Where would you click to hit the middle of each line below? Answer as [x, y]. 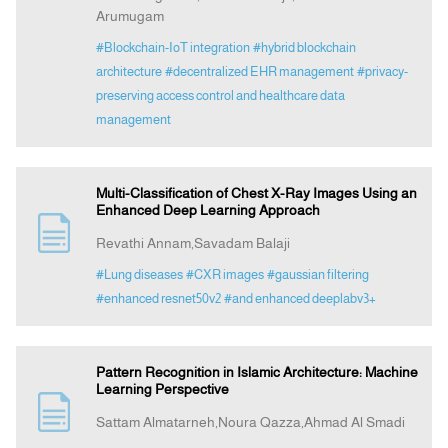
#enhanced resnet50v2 [158, 299]
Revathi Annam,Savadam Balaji [192, 243]
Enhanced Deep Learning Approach [207, 210]
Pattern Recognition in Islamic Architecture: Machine [256, 372]
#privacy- [382, 72]
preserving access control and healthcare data [220, 96]
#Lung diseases [139, 275]
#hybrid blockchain [304, 48]
